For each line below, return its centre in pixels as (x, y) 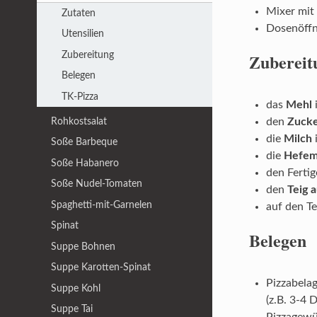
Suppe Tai (72, 309)
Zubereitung (87, 54)
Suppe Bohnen (83, 246)
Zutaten (78, 13)
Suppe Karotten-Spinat (101, 267)
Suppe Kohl (76, 288)
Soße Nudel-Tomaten (97, 184)
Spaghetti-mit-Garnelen (102, 204)
